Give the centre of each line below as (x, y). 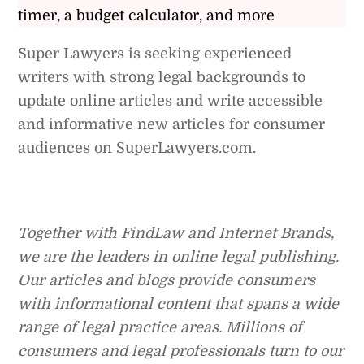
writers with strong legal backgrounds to (162, 78)
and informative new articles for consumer (172, 125)
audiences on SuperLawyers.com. (137, 148)
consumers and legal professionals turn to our (181, 351)
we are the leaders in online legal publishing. (179, 257)
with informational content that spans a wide (179, 304)
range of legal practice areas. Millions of (160, 328)
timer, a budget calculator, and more (147, 16)
